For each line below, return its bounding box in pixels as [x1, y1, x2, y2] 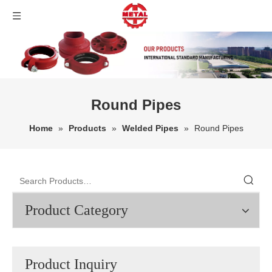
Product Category [25, 202, 128, 218]
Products [68, 123, 106, 133]
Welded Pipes [121, 123, 178, 133]
